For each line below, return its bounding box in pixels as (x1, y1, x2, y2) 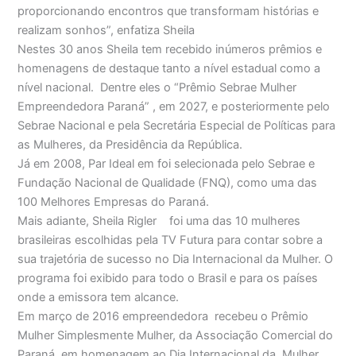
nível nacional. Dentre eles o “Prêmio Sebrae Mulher (17, 79, 297, 95)
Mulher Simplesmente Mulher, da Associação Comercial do (17, 327, 334, 342)
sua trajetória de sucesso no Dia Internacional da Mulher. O (17, 251, 334, 266)
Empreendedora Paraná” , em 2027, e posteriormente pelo (17, 99, 331, 114)
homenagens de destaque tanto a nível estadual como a (17, 60, 321, 75)
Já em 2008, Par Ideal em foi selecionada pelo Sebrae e (17, 156, 315, 171)
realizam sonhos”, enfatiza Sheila (17, 22, 195, 37)
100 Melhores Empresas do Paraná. (17, 194, 210, 209)
